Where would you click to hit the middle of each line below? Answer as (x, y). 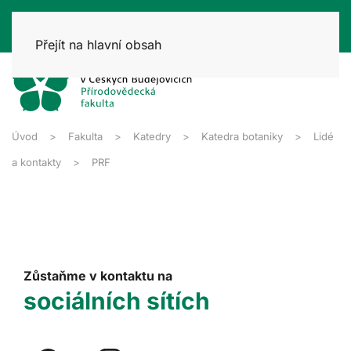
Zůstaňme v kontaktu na (98, 275)
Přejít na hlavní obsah (98, 45)
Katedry (152, 136)
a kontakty (36, 162)
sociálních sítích (117, 300)
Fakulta (85, 136)
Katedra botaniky (242, 136)
